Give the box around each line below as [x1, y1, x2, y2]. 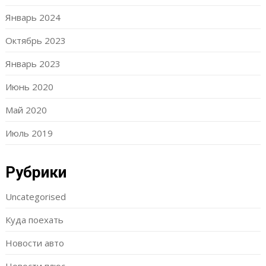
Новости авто [5, 237, 64, 249]
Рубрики [5, 163, 66, 181]
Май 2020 [5, 104, 47, 116]
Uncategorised [5, 191, 66, 202]
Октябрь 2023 [5, 34, 66, 46]
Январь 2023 [5, 58, 61, 69]
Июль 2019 [5, 127, 53, 139]
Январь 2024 [5, 11, 61, 23]
